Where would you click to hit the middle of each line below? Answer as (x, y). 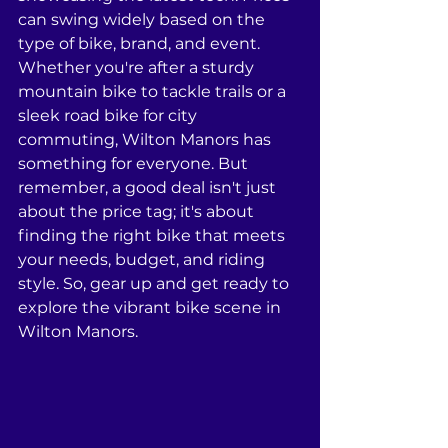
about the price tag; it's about (138, 211)
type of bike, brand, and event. (141, 43)
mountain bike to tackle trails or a (154, 91)
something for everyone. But (135, 163)
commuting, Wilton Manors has (146, 139)
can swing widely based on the (143, 19)
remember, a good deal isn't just (149, 187)
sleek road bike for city (109, 115)
